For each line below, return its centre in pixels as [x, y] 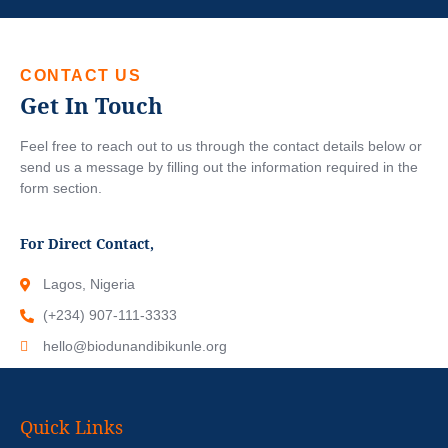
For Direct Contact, [87, 244]
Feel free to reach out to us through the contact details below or [221, 146]
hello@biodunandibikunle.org [134, 346]
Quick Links [71, 427]
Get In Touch [91, 105]
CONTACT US [80, 75]
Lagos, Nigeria [88, 284]
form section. [61, 188]
